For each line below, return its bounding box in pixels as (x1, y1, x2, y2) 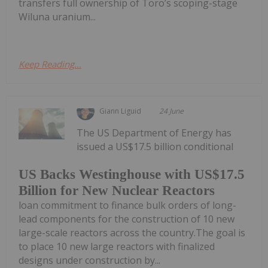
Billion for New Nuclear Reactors (19, 182, 215, 198)
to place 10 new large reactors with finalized (19, 239, 215, 253)
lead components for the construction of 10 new (19, 212, 234, 226)
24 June (159, 106, 184, 117)
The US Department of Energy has (77, 126, 232, 140)
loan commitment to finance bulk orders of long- (19, 198, 236, 212)
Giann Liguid (99, 106, 142, 117)
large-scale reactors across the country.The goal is (19, 226, 245, 239)
